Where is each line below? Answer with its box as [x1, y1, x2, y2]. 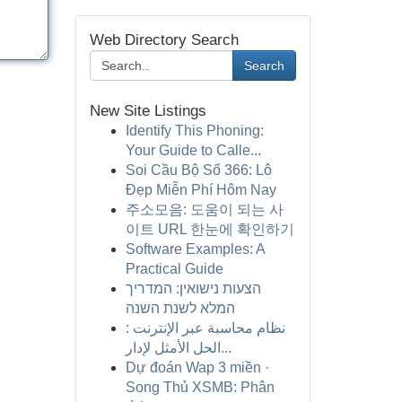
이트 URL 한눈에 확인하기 [125, 222, 294, 237]
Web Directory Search [89, 31, 239, 48]
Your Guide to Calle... [125, 143, 261, 158]
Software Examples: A [125, 241, 265, 257]
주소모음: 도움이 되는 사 [125, 202, 284, 217]
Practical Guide [125, 261, 223, 276]
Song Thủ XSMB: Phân [125, 380, 275, 395]
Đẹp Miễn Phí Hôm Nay [125, 182, 276, 197]
